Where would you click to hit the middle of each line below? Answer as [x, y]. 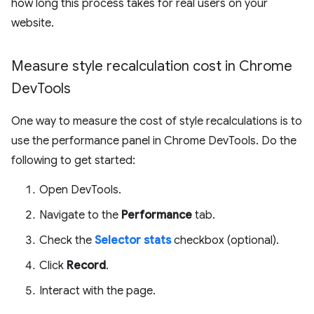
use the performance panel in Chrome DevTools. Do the [154, 141]
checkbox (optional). [225, 240]
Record [86, 266]
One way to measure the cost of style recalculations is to [157, 121]
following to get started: [73, 161]
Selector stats [133, 240]
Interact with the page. [97, 291]
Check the [67, 240]
